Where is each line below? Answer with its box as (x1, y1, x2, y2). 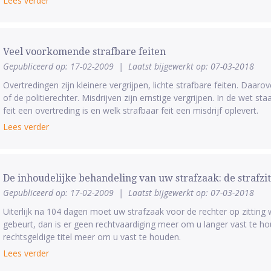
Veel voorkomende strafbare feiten (2, 46, 166, 57)
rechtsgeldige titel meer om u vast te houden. (2, 231, 181, 243)
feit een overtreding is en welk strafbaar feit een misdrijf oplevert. (2, 105, 258, 116)
